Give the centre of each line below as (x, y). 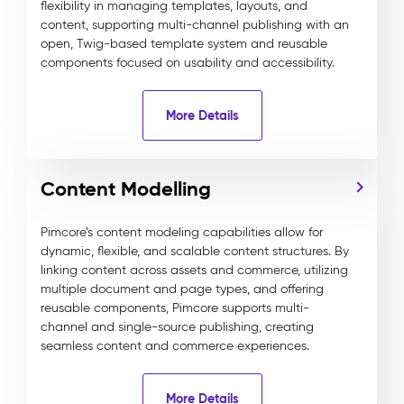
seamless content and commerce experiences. (175, 346)
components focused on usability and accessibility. (188, 63)
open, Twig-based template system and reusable (184, 44)
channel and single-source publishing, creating (177, 327)
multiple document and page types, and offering (182, 289)
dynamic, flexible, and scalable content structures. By (195, 251)
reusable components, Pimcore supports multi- (175, 308)
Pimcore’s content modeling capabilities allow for (182, 232)
